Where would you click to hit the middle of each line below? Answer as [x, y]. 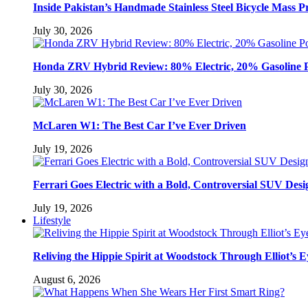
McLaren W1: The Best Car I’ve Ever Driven [140, 125]
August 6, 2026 [67, 279]
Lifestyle [52, 220]
